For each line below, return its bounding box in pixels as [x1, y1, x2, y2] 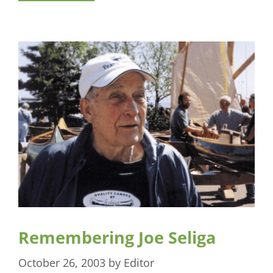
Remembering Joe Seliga [18, 225, 216, 249]
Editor [124, 255, 154, 270]
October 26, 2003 [18, 255, 105, 270]
